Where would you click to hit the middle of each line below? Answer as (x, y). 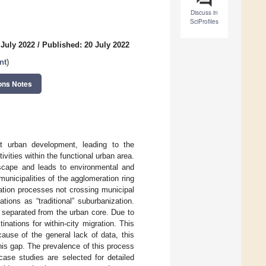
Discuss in (204, 13)
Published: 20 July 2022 (86, 45)
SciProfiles (204, 22)
